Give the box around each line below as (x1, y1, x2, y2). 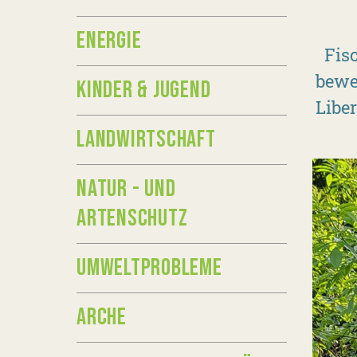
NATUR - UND (76, 175, 176, 203)
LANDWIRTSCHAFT (76, 125, 216, 154)
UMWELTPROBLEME (76, 253, 222, 282)
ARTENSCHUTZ (76, 204, 188, 233)
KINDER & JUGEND (76, 76, 211, 104)
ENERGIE (76, 26, 142, 55)
